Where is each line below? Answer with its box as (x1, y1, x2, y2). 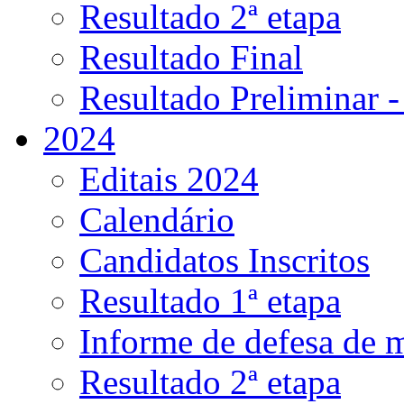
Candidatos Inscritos (79, 241, 370, 280)
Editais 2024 (79, 160, 259, 199)
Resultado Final (79, 38, 303, 78)
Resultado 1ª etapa (79, 281, 341, 321)
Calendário (79, 200, 234, 240)
